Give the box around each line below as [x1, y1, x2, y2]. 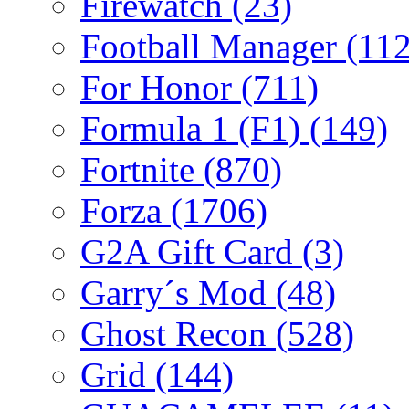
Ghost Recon [80, 313, 276, 353]
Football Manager [80, 26, 346, 66]
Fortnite [80, 149, 204, 189]
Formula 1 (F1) [80, 108, 309, 148]
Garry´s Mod [80, 272, 276, 312]
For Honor [80, 67, 241, 107]
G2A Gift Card [80, 231, 302, 271]
